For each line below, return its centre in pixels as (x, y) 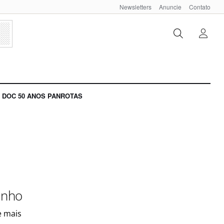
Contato (200, 7)
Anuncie (170, 7)
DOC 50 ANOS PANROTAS (42, 96)
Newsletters (135, 7)
